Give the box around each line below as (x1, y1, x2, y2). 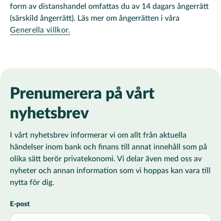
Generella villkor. (10, 26, 71, 34)
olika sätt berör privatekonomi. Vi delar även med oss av (10, 155, 202, 163)
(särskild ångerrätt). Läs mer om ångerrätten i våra (10, 14, 182, 22)
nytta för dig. (10, 179, 54, 186)
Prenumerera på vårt (10, 86, 154, 102)
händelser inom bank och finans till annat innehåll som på (10, 143, 207, 151)
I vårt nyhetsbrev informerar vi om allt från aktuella (10, 131, 186, 139)
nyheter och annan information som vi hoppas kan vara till (10, 167, 211, 175)
